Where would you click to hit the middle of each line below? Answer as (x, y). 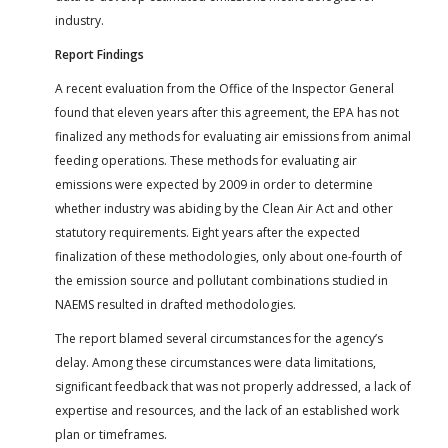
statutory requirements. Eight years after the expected (207, 232)
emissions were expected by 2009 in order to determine (214, 184)
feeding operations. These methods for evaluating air (206, 160)
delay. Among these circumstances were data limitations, (215, 362)
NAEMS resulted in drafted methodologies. (175, 304)
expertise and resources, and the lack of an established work (227, 410)
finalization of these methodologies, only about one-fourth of (228, 256)
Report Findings (99, 54)
